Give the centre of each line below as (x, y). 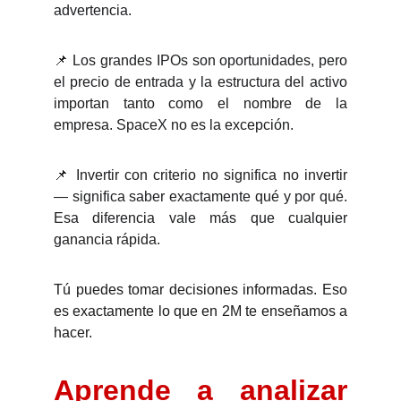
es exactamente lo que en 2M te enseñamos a (200, 311)
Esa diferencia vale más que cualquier (200, 218)
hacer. (73, 333)
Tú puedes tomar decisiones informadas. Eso (200, 290)
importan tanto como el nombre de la (200, 103)
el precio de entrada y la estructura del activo (200, 82)
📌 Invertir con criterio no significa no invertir (200, 175)
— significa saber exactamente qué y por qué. (200, 196)
